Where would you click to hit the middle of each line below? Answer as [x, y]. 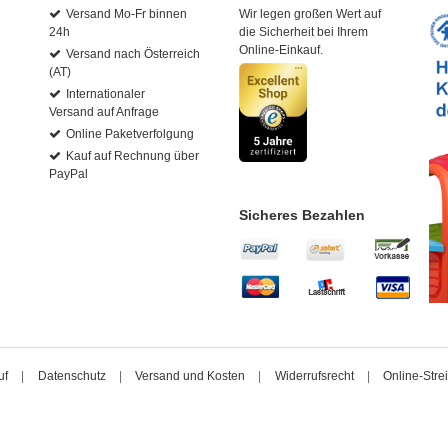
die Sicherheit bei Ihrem [303, 32]
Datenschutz [71, 376]
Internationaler [105, 94]
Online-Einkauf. [281, 50]
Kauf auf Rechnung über [132, 156]
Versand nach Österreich [133, 54]
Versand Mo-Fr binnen [126, 14]
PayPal [68, 174]
